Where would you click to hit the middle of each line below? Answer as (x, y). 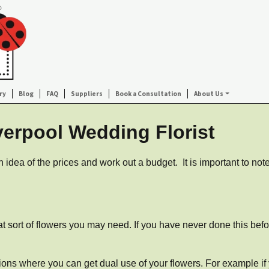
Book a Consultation (149, 94)
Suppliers (87, 94)
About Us (209, 94)
